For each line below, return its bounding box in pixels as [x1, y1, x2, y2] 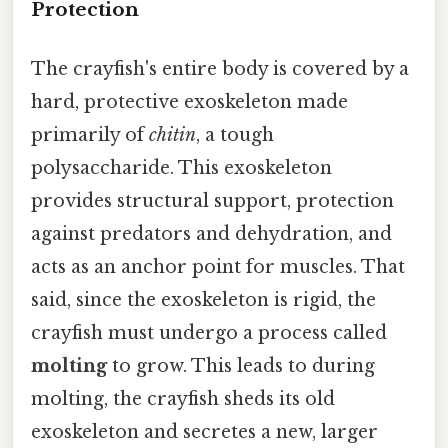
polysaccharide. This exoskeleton [31, 156, 332, 179]
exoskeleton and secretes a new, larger [31, 420, 378, 443]
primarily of [31, 123, 149, 146]
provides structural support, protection [31, 189, 394, 212]
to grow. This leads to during [107, 354, 375, 377]
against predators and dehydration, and [31, 222, 392, 245]
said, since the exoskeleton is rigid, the [31, 288, 376, 311]
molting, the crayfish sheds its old [31, 387, 335, 410]
